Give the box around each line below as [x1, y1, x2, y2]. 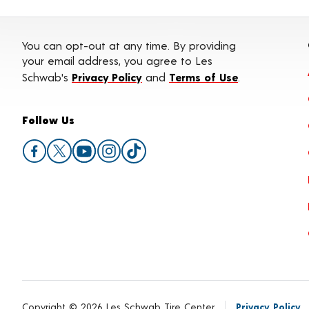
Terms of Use [169, 70, 238, 83]
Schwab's [22, 70, 72, 83]
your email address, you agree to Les [22, 54, 212, 67]
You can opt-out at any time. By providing [22, 39, 236, 52]
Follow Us [22, 113, 74, 126]
